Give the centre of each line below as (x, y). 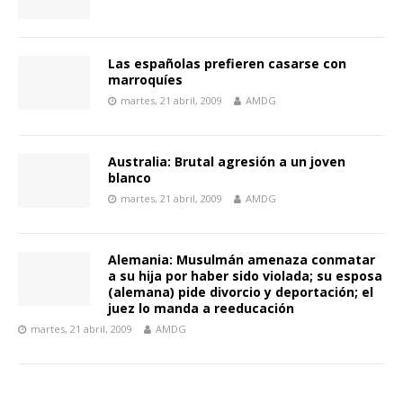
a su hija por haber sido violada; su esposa (245, 276)
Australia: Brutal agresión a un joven (227, 162)
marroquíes (145, 80)
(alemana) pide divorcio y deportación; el (241, 292)
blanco (130, 178)
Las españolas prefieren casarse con (227, 64)
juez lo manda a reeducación (201, 309)
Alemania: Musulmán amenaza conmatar (242, 260)
